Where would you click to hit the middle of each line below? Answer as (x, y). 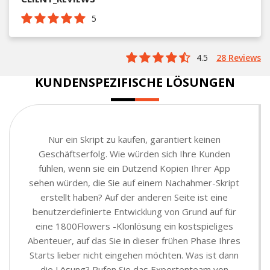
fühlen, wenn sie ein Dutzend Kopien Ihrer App (134, 168)
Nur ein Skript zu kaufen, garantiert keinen (134, 139)
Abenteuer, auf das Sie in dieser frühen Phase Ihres (134, 240)
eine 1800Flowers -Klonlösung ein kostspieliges (134, 226)
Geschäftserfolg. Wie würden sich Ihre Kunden (134, 153)
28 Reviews (239, 57)
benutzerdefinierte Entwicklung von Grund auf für (134, 211)
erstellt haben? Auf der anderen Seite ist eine (134, 197)
